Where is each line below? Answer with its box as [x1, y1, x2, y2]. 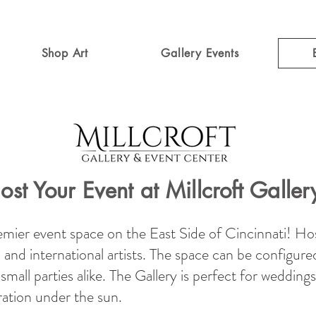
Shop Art [41, 46, 89, 61]
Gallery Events [161, 46, 239, 61]
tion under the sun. [8, 286, 122, 308]
